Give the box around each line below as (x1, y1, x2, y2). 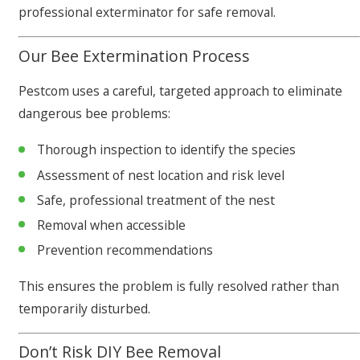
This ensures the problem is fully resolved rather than (18, 276, 339, 295)
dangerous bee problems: (18, 104, 170, 123)
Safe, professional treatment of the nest (37, 190, 276, 209)
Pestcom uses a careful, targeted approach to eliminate (18, 82, 342, 100)
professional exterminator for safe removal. (18, 3, 276, 22)
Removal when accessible (37, 215, 186, 234)
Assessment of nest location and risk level (37, 166, 285, 184)
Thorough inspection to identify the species (37, 141, 297, 159)
